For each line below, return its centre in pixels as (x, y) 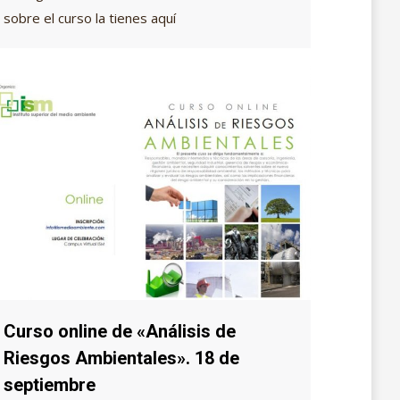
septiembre (50, 385)
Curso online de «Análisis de (120, 332)
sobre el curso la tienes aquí (90, 18)
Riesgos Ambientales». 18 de (121, 358)
